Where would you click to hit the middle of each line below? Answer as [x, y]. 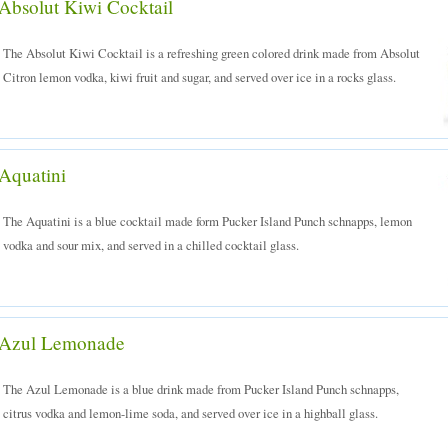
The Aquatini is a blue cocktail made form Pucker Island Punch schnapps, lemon [207, 221]
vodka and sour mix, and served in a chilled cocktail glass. [151, 245]
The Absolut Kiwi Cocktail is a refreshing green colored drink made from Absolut [211, 53]
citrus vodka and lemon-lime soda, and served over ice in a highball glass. [190, 413]
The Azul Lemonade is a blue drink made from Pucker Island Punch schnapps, [201, 389]
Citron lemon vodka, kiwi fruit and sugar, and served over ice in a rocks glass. [199, 77]
